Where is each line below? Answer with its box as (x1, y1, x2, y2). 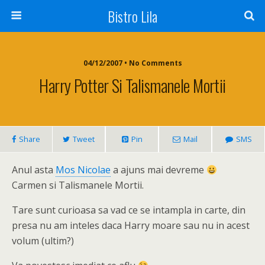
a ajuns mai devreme (111, 163, 206, 176)
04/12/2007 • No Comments (83, 58, 182, 68)
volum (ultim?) (12, 234, 74, 247)
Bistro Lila (108, 5, 157, 27)
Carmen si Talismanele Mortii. (12, 179, 144, 192)
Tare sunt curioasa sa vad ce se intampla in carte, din (12, 203, 245, 216)
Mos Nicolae (56, 163, 111, 176)
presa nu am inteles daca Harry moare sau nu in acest (12, 219, 250, 232)
